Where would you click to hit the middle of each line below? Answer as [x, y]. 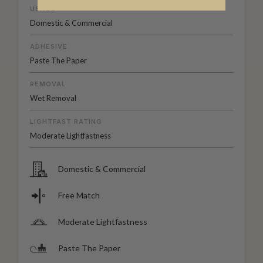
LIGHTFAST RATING [66, 122]
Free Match [79, 195]
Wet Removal [53, 98]
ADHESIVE [49, 47]
